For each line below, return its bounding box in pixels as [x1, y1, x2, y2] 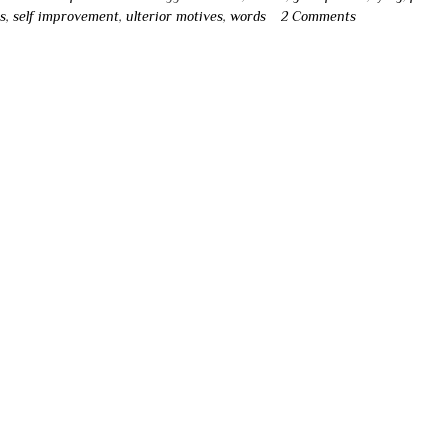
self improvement [13, 7, 120, 24]
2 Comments [281, 7, 357, 24]
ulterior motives [126, 7, 224, 24]
